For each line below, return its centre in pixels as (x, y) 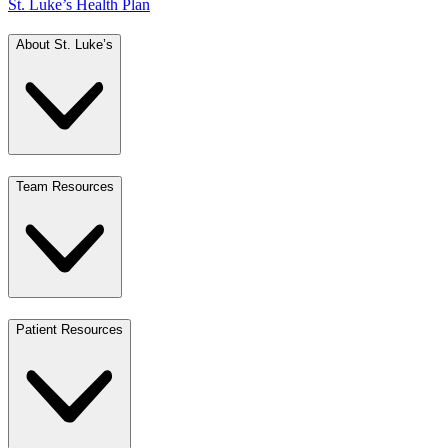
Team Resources (65, 186)
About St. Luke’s (64, 45)
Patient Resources (69, 329)
